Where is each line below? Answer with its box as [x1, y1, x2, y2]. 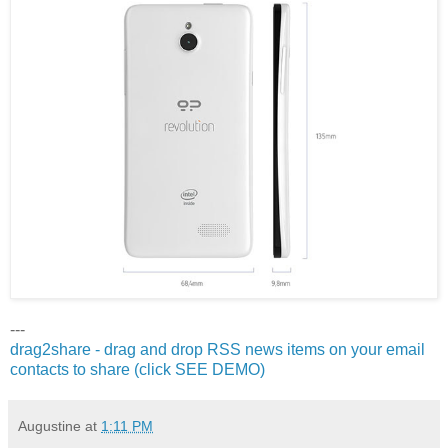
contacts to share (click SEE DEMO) [10, 361, 265, 379]
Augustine [18, 418, 81, 435]
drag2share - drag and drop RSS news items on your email [10, 341, 425, 359]
